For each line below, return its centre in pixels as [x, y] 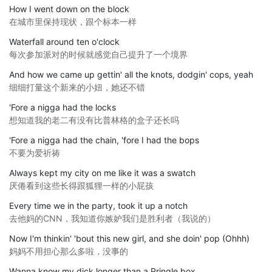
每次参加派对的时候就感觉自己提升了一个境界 [98, 54]
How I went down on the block [69, 8]
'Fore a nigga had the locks [63, 107]
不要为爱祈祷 [35, 152]
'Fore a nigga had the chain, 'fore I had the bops [104, 140]
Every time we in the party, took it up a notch [98, 205]
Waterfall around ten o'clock [64, 41]
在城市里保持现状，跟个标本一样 [73, 21]
